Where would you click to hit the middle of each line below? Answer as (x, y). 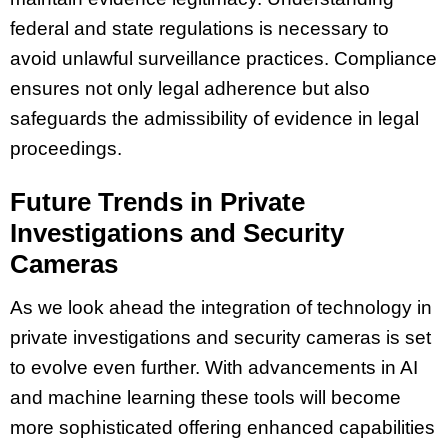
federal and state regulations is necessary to (199, 29)
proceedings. (66, 149)
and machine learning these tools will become (205, 398)
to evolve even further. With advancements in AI (214, 368)
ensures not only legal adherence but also (190, 89)
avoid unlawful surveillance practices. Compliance (223, 59)
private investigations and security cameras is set (220, 338)
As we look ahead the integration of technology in (221, 308)
